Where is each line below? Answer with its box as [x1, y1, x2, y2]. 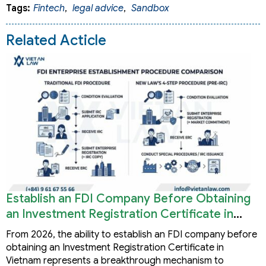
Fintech [33, 2, 65, 14]
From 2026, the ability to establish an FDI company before [6, 229, 257, 241]
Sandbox [131, 2, 169, 14]
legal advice [72, 2, 123, 14]
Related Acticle [6, 31, 106, 49]
